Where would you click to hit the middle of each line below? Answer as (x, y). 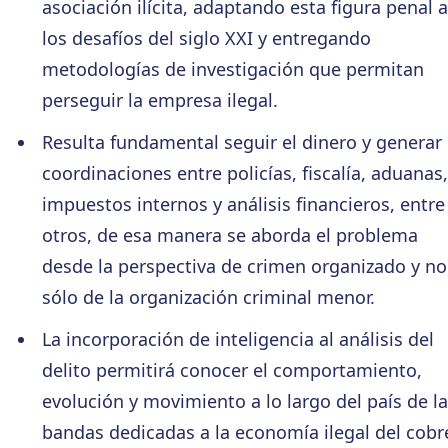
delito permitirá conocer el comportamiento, (231, 369)
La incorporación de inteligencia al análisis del (237, 338)
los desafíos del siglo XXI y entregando (206, 37)
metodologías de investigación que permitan (232, 68)
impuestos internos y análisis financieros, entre (243, 203)
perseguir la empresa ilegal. (159, 99)
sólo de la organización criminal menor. (208, 296)
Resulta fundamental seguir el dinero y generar (241, 141)
